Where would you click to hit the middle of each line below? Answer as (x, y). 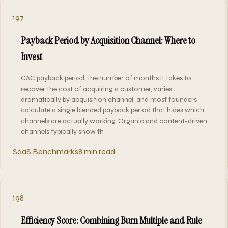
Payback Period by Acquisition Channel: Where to (108, 40)
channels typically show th (62, 131)
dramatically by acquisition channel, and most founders (109, 99)
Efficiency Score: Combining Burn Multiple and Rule (111, 220)
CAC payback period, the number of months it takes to (106, 78)
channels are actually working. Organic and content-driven (114, 121)
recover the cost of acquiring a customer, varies (96, 89)
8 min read (97, 151)
